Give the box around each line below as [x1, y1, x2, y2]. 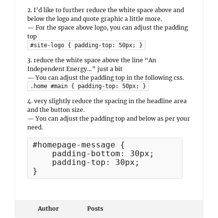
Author [37, 204, 59, 212]
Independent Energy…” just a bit [27, 65, 123, 73]
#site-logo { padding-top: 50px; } [30, 41, 143, 49]
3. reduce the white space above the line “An [27, 56, 156, 64]
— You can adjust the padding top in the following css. [27, 73, 184, 81]
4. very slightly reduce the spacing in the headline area [27, 97, 187, 105]
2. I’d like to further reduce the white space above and [27, 6, 184, 14]
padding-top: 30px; [33, 157, 140, 167]
